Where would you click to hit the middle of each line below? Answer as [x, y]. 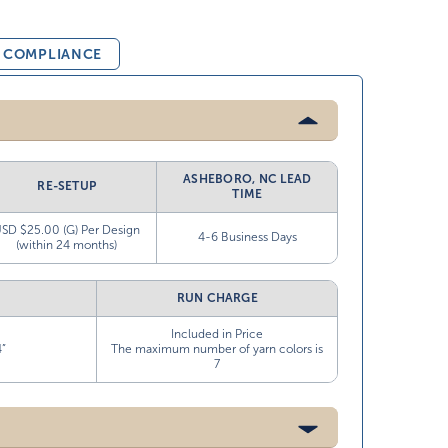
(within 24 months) [67, 245]
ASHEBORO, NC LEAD [247, 179]
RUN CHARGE [217, 298]
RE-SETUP [67, 186]
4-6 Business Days [247, 237]
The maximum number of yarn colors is [217, 349]
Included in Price [217, 334]
